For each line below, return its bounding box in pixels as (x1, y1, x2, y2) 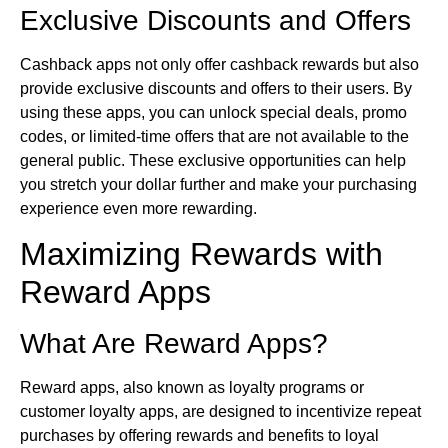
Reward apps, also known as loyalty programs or (20, 378, 364, 396)
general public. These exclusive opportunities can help (20, 151, 406, 169)
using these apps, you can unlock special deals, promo (20, 103, 407, 121)
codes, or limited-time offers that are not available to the (20, 127, 409, 145)
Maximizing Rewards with (20, 235, 383, 272)
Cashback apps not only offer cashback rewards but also (20, 55, 419, 73)
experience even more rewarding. (20, 199, 257, 217)
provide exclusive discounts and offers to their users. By (20, 79, 412, 97)
